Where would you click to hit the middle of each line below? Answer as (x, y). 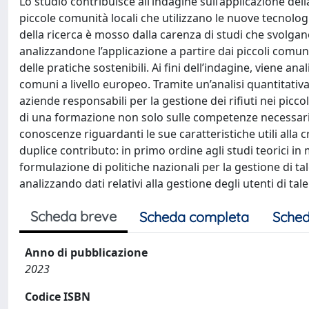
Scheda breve (73, 216)
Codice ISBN (58, 296)
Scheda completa (194, 217)
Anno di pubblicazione (86, 252)
